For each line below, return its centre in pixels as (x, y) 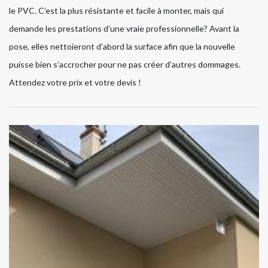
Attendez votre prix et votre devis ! (75, 83)
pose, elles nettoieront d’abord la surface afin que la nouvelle (122, 47)
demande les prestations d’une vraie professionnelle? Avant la (124, 29)
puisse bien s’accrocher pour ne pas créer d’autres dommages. (125, 65)
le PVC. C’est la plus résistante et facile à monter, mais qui (116, 11)
